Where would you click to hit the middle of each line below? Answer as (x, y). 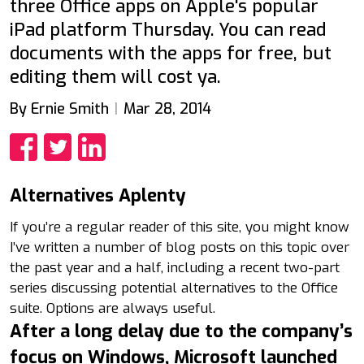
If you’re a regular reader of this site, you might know (180, 227)
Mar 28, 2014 (167, 108)
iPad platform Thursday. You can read (168, 29)
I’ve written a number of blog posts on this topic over (180, 247)
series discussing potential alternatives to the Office (174, 288)
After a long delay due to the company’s (181, 331)
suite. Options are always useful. (113, 308)
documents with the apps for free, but (171, 53)
